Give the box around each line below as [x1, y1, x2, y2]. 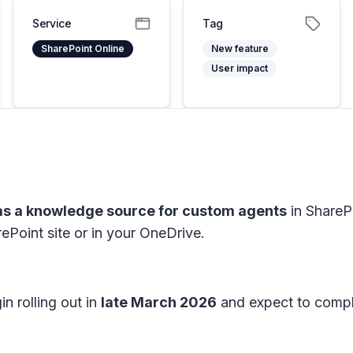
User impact [211, 62, 268, 74]
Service [32, 17, 72, 30]
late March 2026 [101, 294, 217, 310]
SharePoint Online [41, 43, 124, 54]
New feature [211, 43, 269, 54]
